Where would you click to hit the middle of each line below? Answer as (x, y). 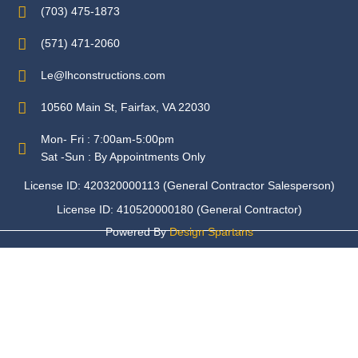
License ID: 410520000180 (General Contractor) (179, 209)
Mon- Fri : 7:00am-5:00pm (108, 139)
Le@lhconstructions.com (103, 76)
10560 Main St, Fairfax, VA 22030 (126, 107)
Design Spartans (211, 231)
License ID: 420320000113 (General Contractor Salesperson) (179, 185)
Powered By (137, 231)
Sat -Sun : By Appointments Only (123, 157)
